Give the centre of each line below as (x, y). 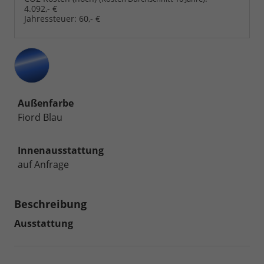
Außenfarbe (46, 103)
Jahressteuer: (50, 18)
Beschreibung (50, 204)
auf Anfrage (43, 164)
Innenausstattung (61, 150)
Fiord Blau (40, 117)
